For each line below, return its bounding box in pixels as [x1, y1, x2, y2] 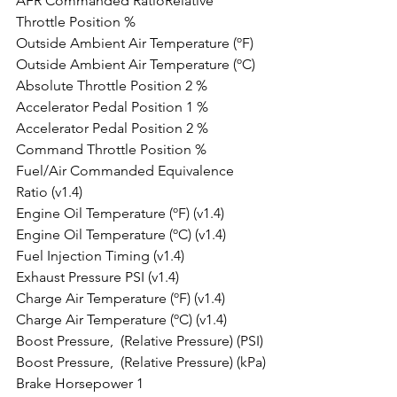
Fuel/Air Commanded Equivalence [16, 162, 237, 179]
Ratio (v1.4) [16, 183, 82, 200]
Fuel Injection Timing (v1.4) [16, 247, 184, 264]
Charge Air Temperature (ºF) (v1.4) [16, 290, 225, 307]
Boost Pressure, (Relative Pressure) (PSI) [16, 332, 263, 349]
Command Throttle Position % [16, 141, 206, 158]
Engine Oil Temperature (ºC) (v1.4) [16, 226, 226, 243]
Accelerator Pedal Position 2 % [16, 120, 208, 136]
